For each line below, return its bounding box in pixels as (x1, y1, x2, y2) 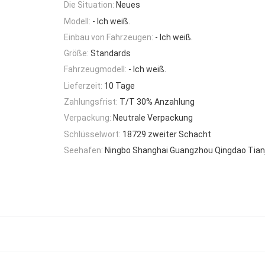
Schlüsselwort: (64, 129, 121, 139)
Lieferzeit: (64, 80, 102, 91)
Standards (91, 49, 131, 59)
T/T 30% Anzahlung (119, 97, 195, 107)
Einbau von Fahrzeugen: (64, 32, 153, 42)
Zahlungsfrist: (64, 97, 118, 107)
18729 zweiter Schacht (122, 129, 211, 139)
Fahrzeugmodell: (64, 64, 127, 75)
